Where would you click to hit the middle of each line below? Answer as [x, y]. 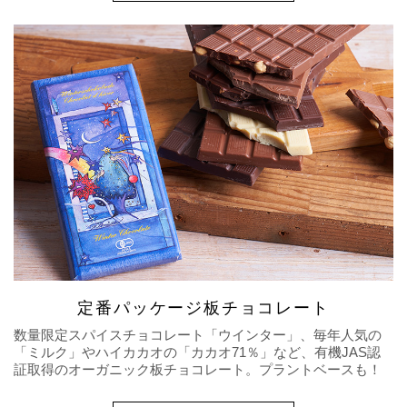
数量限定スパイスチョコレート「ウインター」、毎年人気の [198, 335]
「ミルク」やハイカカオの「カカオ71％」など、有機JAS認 [197, 352]
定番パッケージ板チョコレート [203, 308]
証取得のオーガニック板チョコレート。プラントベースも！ [198, 370]
